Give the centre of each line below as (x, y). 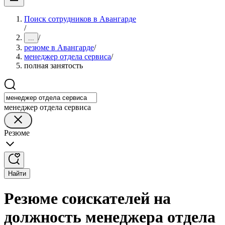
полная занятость (53, 66)
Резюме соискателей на (87, 199)
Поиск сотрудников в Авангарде (80, 19)
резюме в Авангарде (59, 47)
